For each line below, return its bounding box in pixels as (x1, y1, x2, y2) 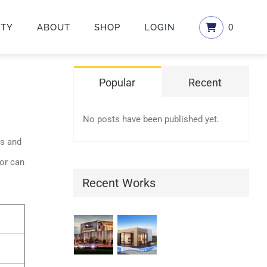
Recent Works (82, 176, 156, 190)
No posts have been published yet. (82, 114, 219, 125)
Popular (99, 76, 136, 89)
